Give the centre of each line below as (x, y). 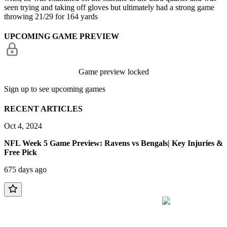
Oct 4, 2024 (23, 126)
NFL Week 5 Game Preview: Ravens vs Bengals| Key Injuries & (113, 143)
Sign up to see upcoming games (55, 89)
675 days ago (25, 170)
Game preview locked (113, 72)
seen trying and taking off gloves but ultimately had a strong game (109, 7)
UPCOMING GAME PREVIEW (62, 36)
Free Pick (21, 153)
